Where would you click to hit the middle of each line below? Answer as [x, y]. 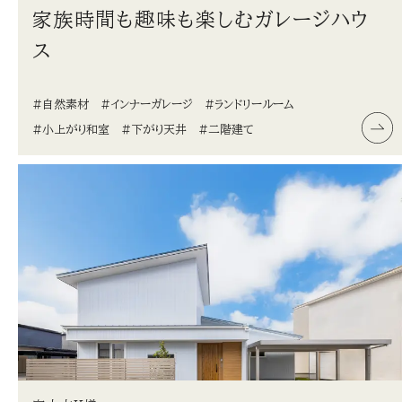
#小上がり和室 [71, 129]
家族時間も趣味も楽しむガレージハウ [201, 19]
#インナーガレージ [146, 104]
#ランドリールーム [249, 104]
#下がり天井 [153, 129]
